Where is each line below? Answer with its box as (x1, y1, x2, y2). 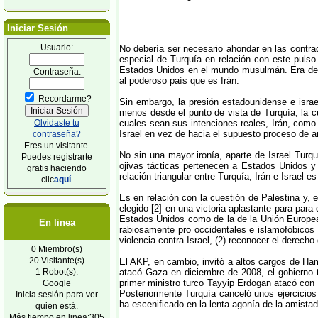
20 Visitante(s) (29, 256, 84, 265)
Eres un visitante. (23, 141, 90, 150)
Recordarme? (36, 94, 92, 103)
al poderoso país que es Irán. (119, 75, 239, 86)
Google (43, 278, 71, 287)
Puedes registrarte (21, 152, 92, 161)
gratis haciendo (27, 163, 87, 172)
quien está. (35, 301, 78, 310)
